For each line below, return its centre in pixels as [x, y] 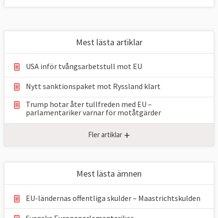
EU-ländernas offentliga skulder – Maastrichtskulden [113, 198]
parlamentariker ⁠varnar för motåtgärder [93, 113]
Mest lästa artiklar [109, 42]
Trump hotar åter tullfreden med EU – [89, 104]
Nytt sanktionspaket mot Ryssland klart [93, 86]
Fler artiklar [105, 135]
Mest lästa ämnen [109, 174]
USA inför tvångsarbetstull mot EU [84, 66]
